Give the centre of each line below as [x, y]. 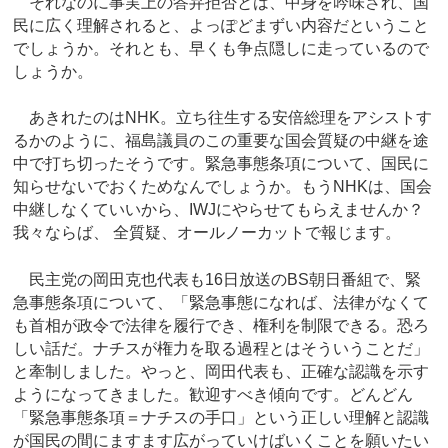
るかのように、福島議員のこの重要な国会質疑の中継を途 [221, 141]
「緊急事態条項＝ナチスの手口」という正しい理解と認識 [221, 417]
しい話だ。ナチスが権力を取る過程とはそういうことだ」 [221, 348]
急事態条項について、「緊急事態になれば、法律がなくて [221, 302]
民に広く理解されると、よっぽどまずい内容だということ [221, 26]
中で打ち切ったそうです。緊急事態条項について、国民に [221, 164]
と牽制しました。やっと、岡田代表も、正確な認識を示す [221, 371]
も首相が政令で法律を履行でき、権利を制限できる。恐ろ [221, 325]
